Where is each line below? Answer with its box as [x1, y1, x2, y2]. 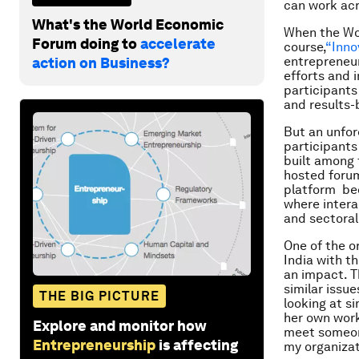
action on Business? [32, 54, 170, 71]
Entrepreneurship [33, 336, 155, 353]
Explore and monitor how [33, 317, 207, 334]
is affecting [159, 336, 238, 353]
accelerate [140, 34, 216, 52]
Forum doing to [32, 34, 140, 52]
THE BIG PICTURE [39, 288, 159, 304]
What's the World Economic [32, 15, 224, 33]
